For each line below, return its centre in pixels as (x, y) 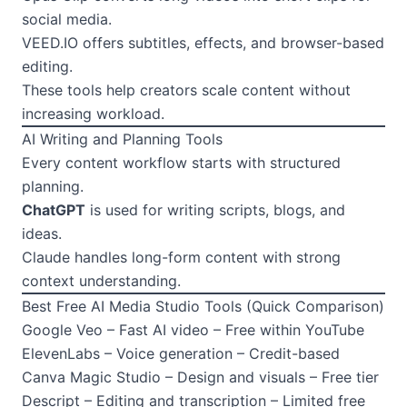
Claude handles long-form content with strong (181, 257)
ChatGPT (54, 209)
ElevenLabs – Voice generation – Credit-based (181, 353)
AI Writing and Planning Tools (122, 139)
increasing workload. (93, 113)
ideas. (42, 233)
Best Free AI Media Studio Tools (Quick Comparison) (203, 306)
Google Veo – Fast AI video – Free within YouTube (193, 329)
